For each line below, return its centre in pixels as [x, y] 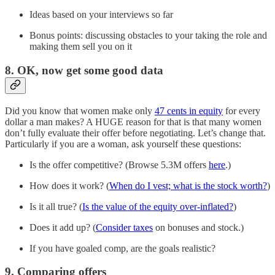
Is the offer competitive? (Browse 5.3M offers [119, 165]
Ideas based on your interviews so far [101, 15]
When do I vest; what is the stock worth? [188, 185]
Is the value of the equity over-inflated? [158, 206]
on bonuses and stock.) [198, 227]
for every [242, 110]
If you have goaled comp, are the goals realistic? [122, 248]
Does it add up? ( [63, 227]
